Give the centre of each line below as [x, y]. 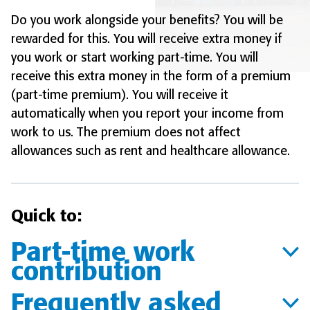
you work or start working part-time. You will [135, 58]
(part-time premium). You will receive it [120, 95]
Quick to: [46, 216]
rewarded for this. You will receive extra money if [146, 39]
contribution [86, 271]
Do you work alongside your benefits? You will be [147, 20]
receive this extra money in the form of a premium [151, 76]
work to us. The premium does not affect [126, 133]
